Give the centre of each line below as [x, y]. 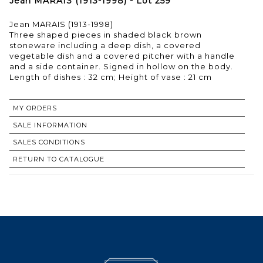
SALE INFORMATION [50, 125]
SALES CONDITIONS [49, 142]
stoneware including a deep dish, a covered [105, 45]
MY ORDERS [35, 108]
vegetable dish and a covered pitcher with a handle [122, 55]
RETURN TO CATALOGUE [59, 159]
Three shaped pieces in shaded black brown [106, 34]
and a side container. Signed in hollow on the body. [121, 66]
